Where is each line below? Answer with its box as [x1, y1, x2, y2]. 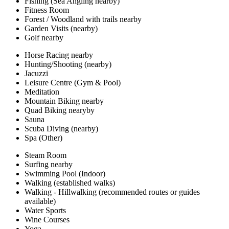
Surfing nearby [25, 160, 73, 169]
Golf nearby [25, 33, 63, 42]
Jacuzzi [25, 69, 48, 78]
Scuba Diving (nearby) [25, 124, 98, 133]
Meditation [25, 87, 59, 97]
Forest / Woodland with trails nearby [25, 15, 142, 24]
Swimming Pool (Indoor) [25, 169, 105, 178]
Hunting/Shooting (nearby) [25, 60, 111, 69]
